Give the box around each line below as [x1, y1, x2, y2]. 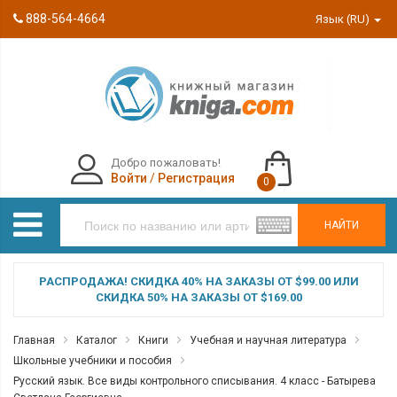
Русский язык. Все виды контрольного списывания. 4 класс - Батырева [13, 375, 376, 387]
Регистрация [157, 171, 235, 185]
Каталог [76, 334, 117, 346]
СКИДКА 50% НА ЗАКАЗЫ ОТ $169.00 [95, 291, 302, 304]
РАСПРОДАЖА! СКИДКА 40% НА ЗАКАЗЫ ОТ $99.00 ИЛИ [38, 275, 359, 288]
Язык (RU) [315, 12, 373, 26]
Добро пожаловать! [110, 156, 221, 169]
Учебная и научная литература [190, 334, 346, 346]
